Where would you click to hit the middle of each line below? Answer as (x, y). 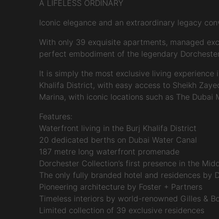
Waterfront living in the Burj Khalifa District (118, 128)
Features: (55, 116)
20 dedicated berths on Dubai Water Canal (118, 140)
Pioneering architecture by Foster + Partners (120, 187)
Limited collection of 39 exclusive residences (121, 210)
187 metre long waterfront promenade (109, 152)
